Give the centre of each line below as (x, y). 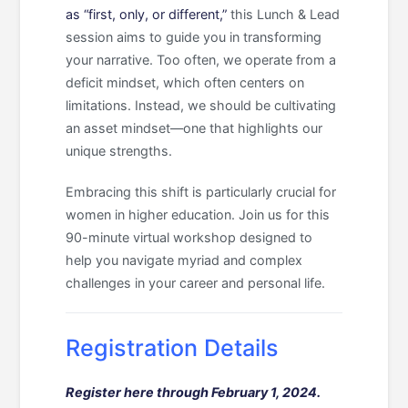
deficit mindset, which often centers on (185, 82)
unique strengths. (119, 150)
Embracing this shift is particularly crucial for (201, 192)
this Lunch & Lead (284, 14)
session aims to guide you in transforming (194, 36)
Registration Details (173, 347)
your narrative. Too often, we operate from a (201, 59)
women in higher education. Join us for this (198, 215)
